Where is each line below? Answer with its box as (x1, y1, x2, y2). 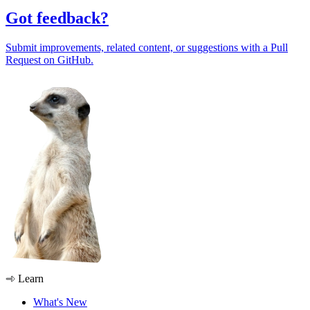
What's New (33, 295, 87, 308)
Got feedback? (6, 9, 109, 28)
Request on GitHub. (6, 53, 93, 66)
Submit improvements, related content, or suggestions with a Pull (6, 41, 288, 53)
